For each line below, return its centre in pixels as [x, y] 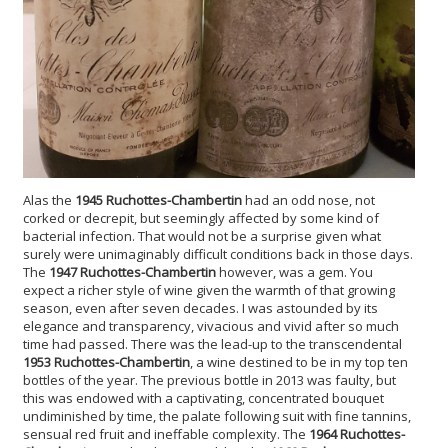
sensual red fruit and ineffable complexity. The [166, 433]
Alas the [49, 199]
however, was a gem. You [294, 271]
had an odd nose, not [308, 199]
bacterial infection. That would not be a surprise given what [202, 235]
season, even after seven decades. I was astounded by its [200, 307]
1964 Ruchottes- [357, 433]
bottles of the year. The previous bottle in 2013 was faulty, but [209, 379]
